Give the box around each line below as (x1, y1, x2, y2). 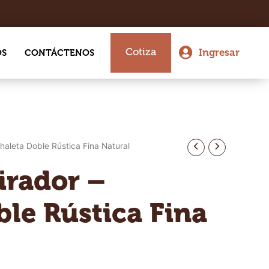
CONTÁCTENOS (24, 47, 94, 58)
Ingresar (199, 46, 240, 58)
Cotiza (125, 46, 157, 58)
